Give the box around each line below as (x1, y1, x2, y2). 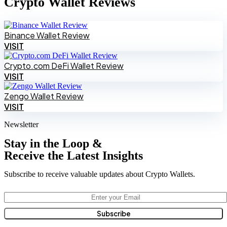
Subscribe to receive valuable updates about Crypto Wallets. (4, 170, 195, 179)
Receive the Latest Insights (4, 149, 143, 163)
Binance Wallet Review (4, 30, 90, 41)
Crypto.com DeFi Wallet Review (4, 60, 124, 71)
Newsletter (4, 120, 39, 129)
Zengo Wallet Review (4, 91, 84, 102)
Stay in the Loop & (4, 137, 102, 150)
